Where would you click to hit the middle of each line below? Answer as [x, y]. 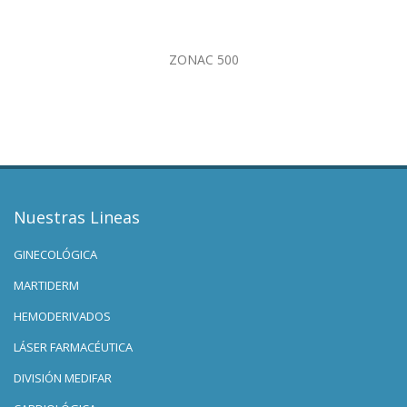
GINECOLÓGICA [55, 254]
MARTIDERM [46, 285]
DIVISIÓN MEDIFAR [63, 377]
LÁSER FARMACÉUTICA [73, 347]
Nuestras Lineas [77, 217]
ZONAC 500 [203, 60]
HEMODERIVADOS [62, 316]
